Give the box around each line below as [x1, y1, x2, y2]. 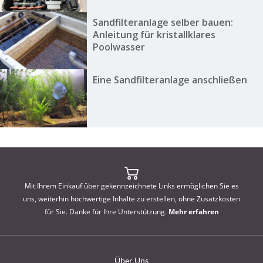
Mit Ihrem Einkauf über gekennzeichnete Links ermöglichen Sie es [24, 180, 239, 191]
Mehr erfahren [168, 206, 219, 217]
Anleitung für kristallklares [92, 28, 215, 41]
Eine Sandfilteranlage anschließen [92, 73, 247, 87]
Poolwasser [92, 40, 145, 53]
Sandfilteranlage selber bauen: [92, 15, 233, 29]
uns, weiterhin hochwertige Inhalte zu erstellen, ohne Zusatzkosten [23, 193, 240, 204]
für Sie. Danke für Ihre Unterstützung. [44, 206, 168, 217]
